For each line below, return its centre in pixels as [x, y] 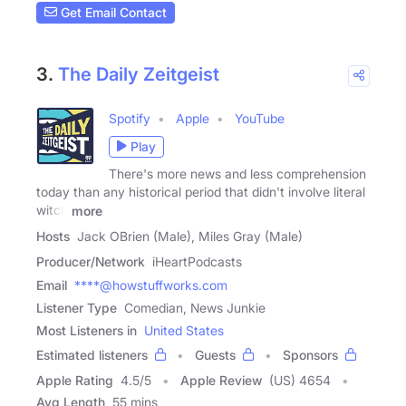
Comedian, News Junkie [195, 307]
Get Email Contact [112, 13]
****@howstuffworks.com [151, 285]
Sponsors [310, 354]
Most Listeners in [87, 330]
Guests [215, 354]
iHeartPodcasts [197, 261]
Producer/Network [91, 261]
